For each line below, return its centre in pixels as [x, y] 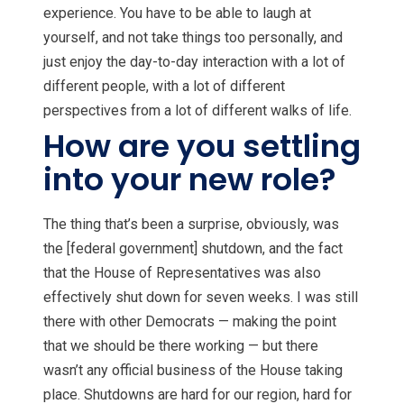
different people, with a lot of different [164, 86]
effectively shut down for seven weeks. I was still [201, 298]
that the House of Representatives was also [182, 273]
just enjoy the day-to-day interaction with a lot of [194, 61]
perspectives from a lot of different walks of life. [199, 110]
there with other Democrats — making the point [190, 322]
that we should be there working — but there [181, 346]
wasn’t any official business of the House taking [193, 371]
